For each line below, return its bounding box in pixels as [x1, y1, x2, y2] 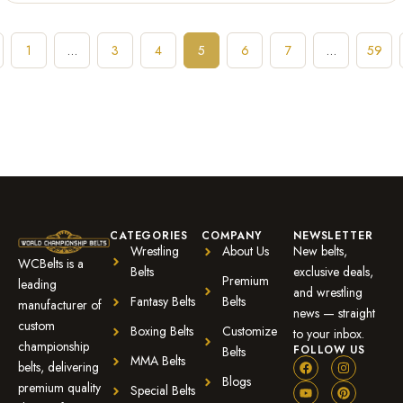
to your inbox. [293, 325, 364, 343]
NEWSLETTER [293, 228, 373, 244]
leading [18, 274, 57, 293]
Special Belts [130, 381, 195, 399]
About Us [221, 242, 269, 260]
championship [18, 336, 89, 355]
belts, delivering [18, 357, 99, 376]
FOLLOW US [293, 342, 365, 358]
